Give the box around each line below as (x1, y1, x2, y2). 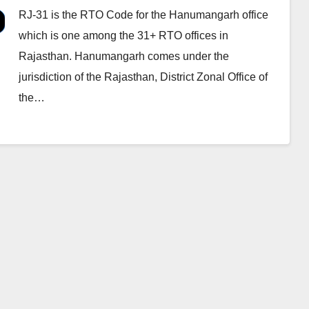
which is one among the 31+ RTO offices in (18, 30, 228, 41)
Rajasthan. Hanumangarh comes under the (18, 50, 229, 62)
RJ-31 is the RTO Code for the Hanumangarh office (18, 9, 268, 21)
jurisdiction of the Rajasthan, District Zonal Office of (18, 71, 268, 83)
